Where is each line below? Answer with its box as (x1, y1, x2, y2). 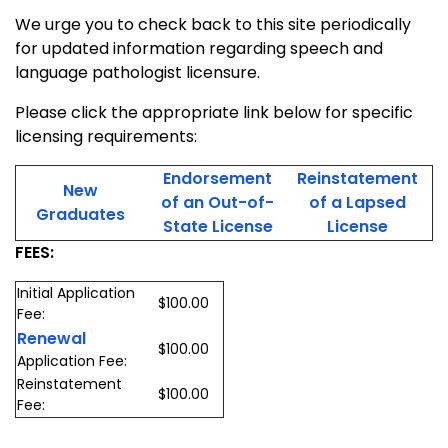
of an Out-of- (161, 191, 274, 215)
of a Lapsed (308, 191, 406, 215)
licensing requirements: (15, 125, 197, 149)
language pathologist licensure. (15, 61, 260, 85)
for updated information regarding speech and (15, 37, 383, 61)
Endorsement (163, 167, 272, 191)
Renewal (17, 327, 86, 351)
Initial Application (17, 283, 135, 304)
